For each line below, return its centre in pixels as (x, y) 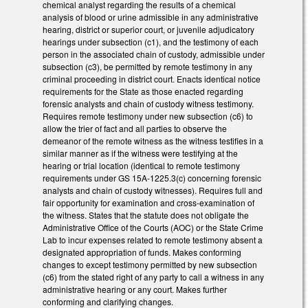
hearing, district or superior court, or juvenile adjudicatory (148, 30)
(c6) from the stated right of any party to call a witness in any (153, 277)
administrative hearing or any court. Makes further (135, 289)
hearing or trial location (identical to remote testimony (141, 166)
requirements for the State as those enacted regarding (143, 91)
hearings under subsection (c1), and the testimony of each (151, 42)
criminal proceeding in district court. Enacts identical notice (152, 79)
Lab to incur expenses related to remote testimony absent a (153, 240)
